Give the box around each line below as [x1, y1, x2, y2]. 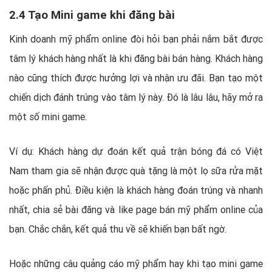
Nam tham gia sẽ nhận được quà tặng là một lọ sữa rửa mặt [9, 164, 263, 177]
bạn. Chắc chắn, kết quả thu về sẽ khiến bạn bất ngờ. [9, 222, 226, 235]
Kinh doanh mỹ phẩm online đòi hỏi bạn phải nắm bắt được [9, 32, 263, 45]
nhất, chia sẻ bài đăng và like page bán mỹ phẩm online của [9, 203, 263, 216]
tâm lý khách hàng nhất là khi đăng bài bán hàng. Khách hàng [9, 52, 263, 64]
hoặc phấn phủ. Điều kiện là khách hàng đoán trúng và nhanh [9, 183, 263, 196]
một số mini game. [9, 110, 87, 123]
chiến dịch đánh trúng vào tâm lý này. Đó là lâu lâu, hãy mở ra [9, 90, 263, 103]
